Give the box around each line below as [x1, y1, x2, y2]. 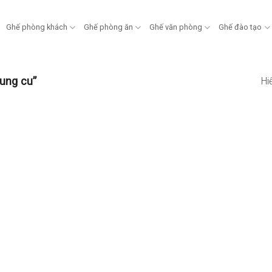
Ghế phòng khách [5, 22, 67, 32]
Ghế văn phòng [149, 22, 203, 32]
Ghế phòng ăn [84, 22, 134, 32]
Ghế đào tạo [219, 22, 262, 32]
